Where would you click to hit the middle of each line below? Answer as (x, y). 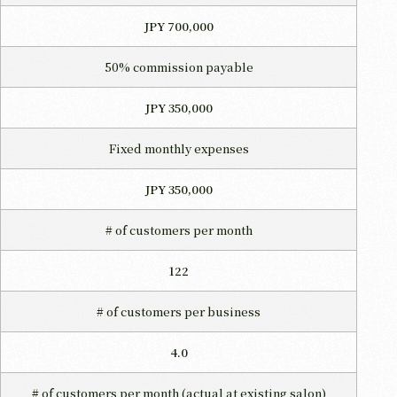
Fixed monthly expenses (179, 148)
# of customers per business (179, 311)
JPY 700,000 (179, 26)
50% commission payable (179, 66)
